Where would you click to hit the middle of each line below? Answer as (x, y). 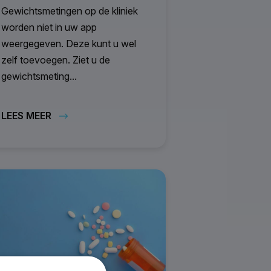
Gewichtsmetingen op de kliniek (70, 11)
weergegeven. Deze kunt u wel (69, 43)
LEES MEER (26, 116)
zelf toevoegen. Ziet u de (56, 60)
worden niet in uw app (49, 27)
